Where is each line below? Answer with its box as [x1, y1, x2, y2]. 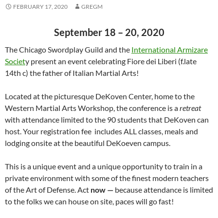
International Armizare [131, 45, 208, 54]
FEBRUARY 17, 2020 [13, 3, 68, 11]
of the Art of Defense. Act [5, 185, 91, 195]
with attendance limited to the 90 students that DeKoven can [5, 115, 209, 125]
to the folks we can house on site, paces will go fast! [5, 197, 174, 206]
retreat [180, 103, 201, 113]
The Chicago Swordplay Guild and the [5, 45, 131, 54]
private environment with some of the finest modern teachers [5, 173, 209, 183]
